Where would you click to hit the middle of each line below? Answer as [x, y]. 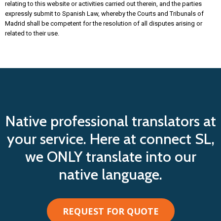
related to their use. [32, 33]
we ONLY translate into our [110, 156]
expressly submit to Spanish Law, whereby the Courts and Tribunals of [104, 13]
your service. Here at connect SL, [110, 139]
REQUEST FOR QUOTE [110, 211]
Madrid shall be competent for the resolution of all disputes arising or [104, 23]
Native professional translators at [110, 121]
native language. [110, 174]
